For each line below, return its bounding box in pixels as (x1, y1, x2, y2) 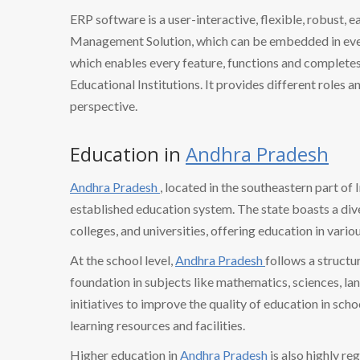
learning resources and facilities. (70, 317, 245, 333)
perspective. (70, 97, 137, 113)
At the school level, (70, 252, 175, 268)
